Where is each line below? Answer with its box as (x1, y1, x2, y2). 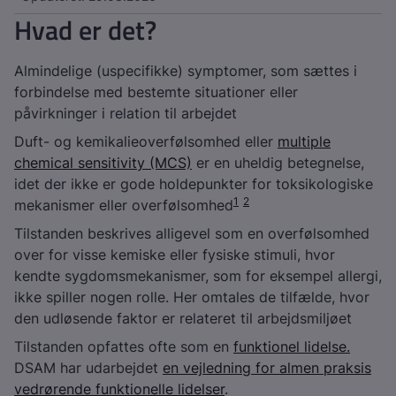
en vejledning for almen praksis (163, 359, 371, 377)
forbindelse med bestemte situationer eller (14, 83, 298, 101)
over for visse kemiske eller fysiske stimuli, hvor (14, 246, 335, 263)
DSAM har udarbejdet (14, 359, 163, 377)
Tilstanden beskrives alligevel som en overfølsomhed (14, 225, 369, 242)
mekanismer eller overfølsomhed (14, 196, 233, 214)
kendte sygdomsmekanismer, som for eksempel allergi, (14, 267, 382, 285)
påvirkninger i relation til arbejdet (14, 104, 237, 122)
